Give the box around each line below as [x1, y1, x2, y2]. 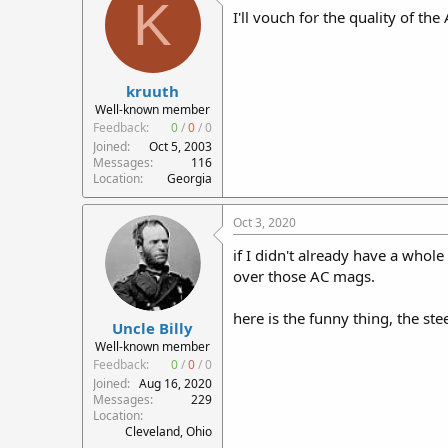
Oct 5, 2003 [149, 137, 212, 155]
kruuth [126, 80, 179, 101]
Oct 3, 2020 [233, 213, 296, 231]
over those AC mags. [233, 265, 375, 286]
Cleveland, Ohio [125, 423, 212, 440]
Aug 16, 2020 [139, 375, 212, 392]
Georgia [167, 169, 212, 187]
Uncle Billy [112, 318, 193, 338]
